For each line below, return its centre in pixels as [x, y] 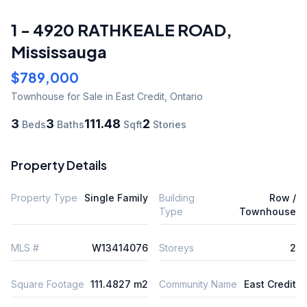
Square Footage [48, 284]
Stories [168, 124]
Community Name [198, 284]
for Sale [84, 96]
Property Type [44, 197]
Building [177, 197]
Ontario [186, 96]
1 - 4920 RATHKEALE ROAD [119, 29]
